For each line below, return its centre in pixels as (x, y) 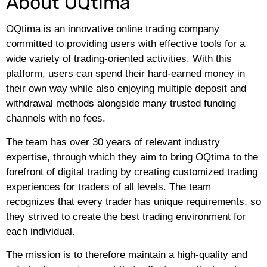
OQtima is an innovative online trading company (113, 29)
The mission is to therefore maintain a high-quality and (127, 254)
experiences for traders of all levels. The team (108, 187)
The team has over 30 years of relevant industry (113, 142)
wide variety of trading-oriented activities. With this (119, 59)
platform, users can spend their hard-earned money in (125, 74)
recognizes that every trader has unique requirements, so (133, 201)
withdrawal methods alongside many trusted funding (121, 104)
